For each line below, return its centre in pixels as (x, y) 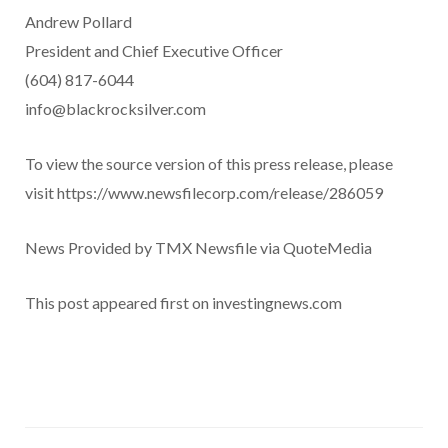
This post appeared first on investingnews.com (183, 303)
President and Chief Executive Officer (154, 51)
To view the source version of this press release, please (209, 164)
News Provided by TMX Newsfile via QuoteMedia (198, 248)
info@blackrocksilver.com (115, 109)
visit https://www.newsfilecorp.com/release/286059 (204, 193)
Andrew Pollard (78, 22)
